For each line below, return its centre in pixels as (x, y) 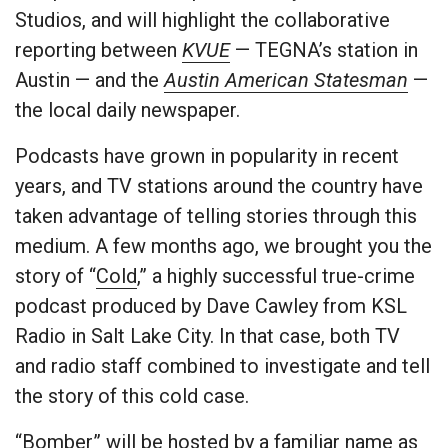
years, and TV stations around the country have (219, 186)
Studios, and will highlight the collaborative (202, 20)
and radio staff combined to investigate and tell (222, 366)
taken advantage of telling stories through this (216, 216)
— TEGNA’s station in (324, 50)
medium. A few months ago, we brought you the (223, 246)
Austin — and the (89, 80)
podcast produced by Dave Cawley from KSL (211, 306)
